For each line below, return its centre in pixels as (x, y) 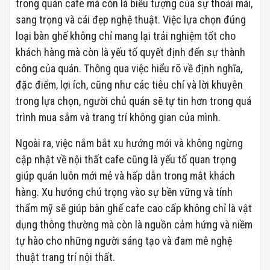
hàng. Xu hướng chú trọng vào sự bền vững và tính (124, 192)
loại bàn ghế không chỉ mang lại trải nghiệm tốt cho (126, 36)
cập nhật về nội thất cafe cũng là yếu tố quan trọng (126, 159)
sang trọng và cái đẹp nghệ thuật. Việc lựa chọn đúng (131, 19)
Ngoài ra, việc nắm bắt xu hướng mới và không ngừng (129, 143)
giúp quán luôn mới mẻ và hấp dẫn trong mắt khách (125, 175)
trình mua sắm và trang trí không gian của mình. (118, 117)
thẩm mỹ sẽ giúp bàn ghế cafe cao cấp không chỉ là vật (134, 208)
